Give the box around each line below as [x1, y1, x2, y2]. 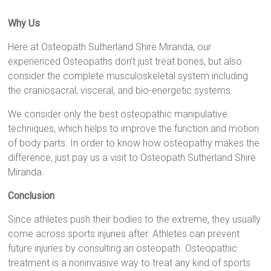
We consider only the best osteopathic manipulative [8, 108, 228, 120]
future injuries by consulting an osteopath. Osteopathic [8, 242, 238, 254]
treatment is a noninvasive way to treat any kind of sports [8, 256, 251, 269]
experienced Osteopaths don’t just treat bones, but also [8, 55, 243, 67]
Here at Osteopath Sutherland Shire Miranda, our [8, 41, 212, 53]
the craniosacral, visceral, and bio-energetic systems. [8, 84, 233, 96]
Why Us [8, 17, 41, 29]
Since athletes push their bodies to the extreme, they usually [8, 213, 261, 225]
